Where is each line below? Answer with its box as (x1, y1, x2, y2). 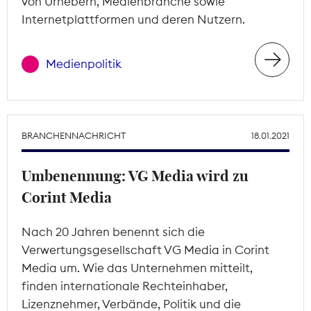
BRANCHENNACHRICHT (22, 129, 126, 141)
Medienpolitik (46, 56, 121, 72)
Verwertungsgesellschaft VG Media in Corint (22, 242, 269, 258)
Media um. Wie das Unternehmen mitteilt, (22, 260, 253, 276)
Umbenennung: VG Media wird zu (22, 169, 249, 184)
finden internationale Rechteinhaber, (22, 278, 228, 294)
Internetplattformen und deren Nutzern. (22, 11, 245, 27)
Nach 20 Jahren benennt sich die (22, 224, 205, 239)
